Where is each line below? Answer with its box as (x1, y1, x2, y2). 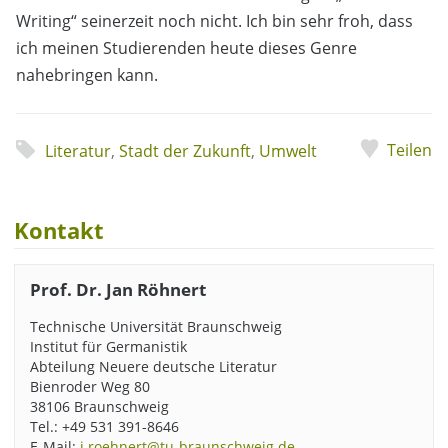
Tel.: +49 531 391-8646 (29, 416, 179, 436)
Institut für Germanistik (29, 336, 187, 356)
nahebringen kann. (16, 64, 158, 87)
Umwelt (258, 140, 317, 163)
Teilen (387, 139, 432, 162)
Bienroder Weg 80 (29, 376, 150, 396)
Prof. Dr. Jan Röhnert (29, 277, 206, 301)
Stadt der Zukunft (118, 140, 251, 163)
